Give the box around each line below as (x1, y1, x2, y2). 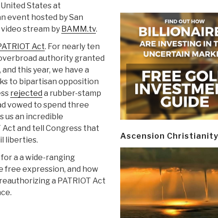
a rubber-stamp (42, 89, 101, 98)
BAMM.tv (61, 24, 96, 34)
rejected (10, 89, 42, 98)
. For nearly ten (45, 42, 100, 52)
